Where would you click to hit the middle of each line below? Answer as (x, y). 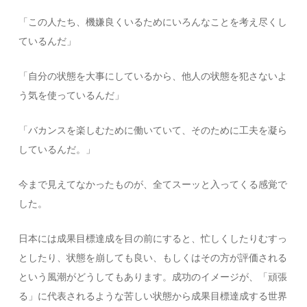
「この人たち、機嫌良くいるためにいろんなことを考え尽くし (153, 22)
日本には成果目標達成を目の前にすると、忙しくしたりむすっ (153, 238)
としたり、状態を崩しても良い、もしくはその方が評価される (153, 258)
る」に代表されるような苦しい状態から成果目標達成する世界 (153, 296)
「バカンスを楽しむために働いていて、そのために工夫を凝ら (153, 130)
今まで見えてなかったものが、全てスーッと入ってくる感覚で (153, 184)
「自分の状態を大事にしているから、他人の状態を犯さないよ (153, 76)
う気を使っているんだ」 (72, 95)
